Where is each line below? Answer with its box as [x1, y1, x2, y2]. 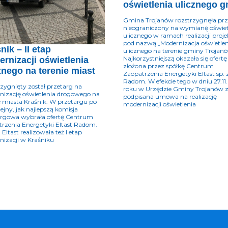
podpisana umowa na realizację [123, 92, 217, 100]
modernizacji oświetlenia [123, 100, 196, 108]
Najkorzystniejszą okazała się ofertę [123, 54, 227, 62]
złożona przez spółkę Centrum [123, 62, 214, 70]
